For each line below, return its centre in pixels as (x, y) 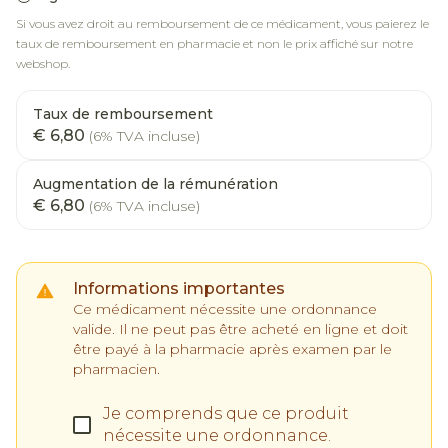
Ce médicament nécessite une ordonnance (225, 309)
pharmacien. (116, 369)
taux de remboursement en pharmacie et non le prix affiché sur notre (214, 43)
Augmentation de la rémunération (155, 184)
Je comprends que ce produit (226, 413)
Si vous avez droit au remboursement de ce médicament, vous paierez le (222, 23)
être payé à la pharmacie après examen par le (232, 349)
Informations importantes (179, 288)
